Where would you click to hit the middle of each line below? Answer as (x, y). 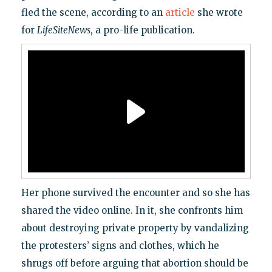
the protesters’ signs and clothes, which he (120, 246)
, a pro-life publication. (142, 30)
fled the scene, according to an (93, 13)
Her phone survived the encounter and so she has (135, 193)
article (180, 13)
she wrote (219, 13)
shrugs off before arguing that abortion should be (134, 263)
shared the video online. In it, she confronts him (132, 211)
